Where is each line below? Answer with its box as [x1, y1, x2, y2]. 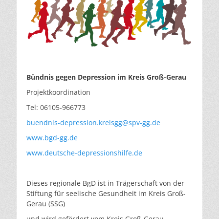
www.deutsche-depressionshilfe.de [26, 148, 142, 157]
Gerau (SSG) [26, 199, 65, 208]
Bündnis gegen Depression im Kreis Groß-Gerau [26, 72, 186, 82]
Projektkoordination [26, 88, 90, 97]
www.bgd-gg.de [26, 133, 78, 142]
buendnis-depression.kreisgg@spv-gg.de [26, 118, 160, 127]
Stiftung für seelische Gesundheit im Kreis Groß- [26, 189, 186, 198]
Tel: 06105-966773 [26, 103, 86, 112]
